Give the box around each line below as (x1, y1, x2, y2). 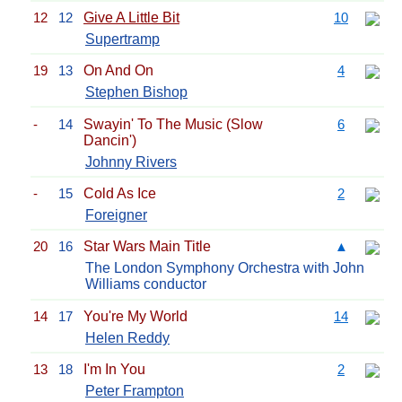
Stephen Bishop (85, 84, 188, 100)
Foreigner (85, 207, 147, 223)
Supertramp (85, 31, 160, 47)
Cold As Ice (83, 186, 156, 201)
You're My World (83, 308, 188, 324)
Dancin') (83, 132, 136, 148)
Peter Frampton (85, 383, 184, 399)
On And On (83, 63, 153, 79)
